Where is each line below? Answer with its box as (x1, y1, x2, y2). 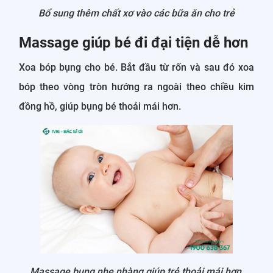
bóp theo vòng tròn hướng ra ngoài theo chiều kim (19, 81, 254, 93)
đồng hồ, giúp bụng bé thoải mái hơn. (19, 101, 181, 113)
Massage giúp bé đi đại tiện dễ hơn (19, 34, 248, 52)
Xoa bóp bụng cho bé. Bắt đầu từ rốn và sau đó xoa (19, 62, 254, 74)
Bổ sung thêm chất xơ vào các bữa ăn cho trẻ (38, 7, 235, 19)
